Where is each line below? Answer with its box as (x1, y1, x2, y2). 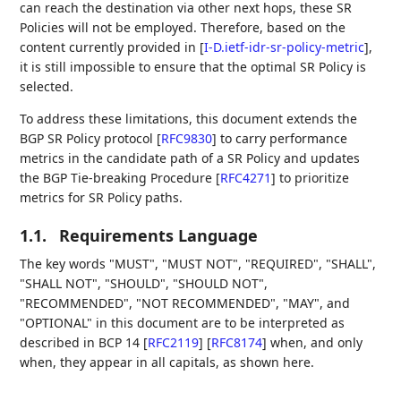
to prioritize (276, 168, 350, 186)
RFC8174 (211, 333, 263, 351)
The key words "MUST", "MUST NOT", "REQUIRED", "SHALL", (20, 254, 377, 272)
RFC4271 (220, 168, 272, 186)
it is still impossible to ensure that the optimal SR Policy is (20, 57, 367, 75)
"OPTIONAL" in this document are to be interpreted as (20, 313, 346, 331)
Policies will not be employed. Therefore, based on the (20, 18, 346, 36)
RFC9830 (161, 129, 213, 147)
